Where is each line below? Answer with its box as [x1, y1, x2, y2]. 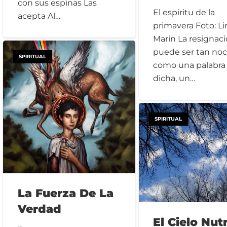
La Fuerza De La [17, 185, 113, 200]
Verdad [17, 201, 61, 216]
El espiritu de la [153, 8, 215, 17]
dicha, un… [153, 73, 196, 83]
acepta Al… [17, 11, 60, 21]
